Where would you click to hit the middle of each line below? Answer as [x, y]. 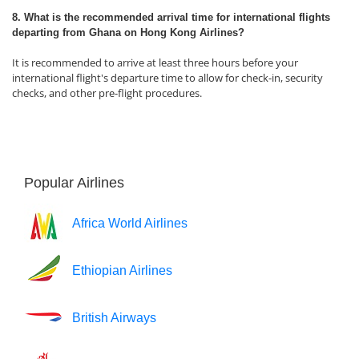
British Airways [114, 318]
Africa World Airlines [130, 223]
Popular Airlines [74, 183]
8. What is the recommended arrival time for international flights [171, 17]
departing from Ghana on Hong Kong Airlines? [128, 32]
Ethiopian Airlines [122, 270]
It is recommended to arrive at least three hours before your [155, 63]
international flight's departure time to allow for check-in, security [167, 78]
